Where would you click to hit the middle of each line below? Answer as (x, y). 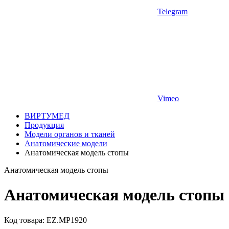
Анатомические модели (66, 143)
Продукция (44, 125)
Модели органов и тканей (70, 134)
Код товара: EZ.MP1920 (45, 220)
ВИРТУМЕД (47, 116)
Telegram (173, 12)
